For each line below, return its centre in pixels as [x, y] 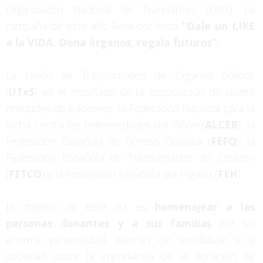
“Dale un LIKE [218, 26]
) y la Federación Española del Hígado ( [130, 173]
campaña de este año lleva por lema [94, 26]
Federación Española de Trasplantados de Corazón [130, 157]
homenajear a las [205, 206]
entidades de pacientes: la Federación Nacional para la [130, 108]
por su [233, 223]
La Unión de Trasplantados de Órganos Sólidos [130, 75]
